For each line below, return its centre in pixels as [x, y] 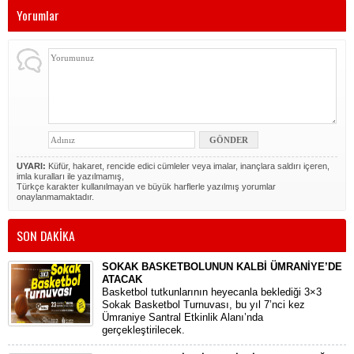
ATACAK [122, 280]
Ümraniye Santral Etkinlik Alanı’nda [183, 318]
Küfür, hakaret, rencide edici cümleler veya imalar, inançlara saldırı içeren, [188, 166]
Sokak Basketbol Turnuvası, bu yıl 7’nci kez [203, 305]
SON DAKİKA [46, 236]
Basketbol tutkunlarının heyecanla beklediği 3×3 [212, 292]
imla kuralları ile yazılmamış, [70, 177]
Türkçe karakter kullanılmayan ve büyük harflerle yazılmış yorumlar [146, 187]
